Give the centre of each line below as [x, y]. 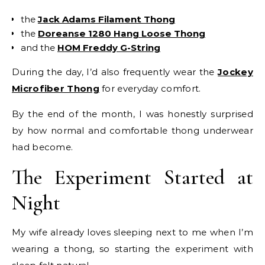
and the [39, 48]
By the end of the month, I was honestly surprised [132, 114]
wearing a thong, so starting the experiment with [132, 249]
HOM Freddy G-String [109, 48]
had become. [43, 147]
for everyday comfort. [150, 89]
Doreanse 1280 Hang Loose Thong [122, 34]
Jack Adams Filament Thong [106, 20]
